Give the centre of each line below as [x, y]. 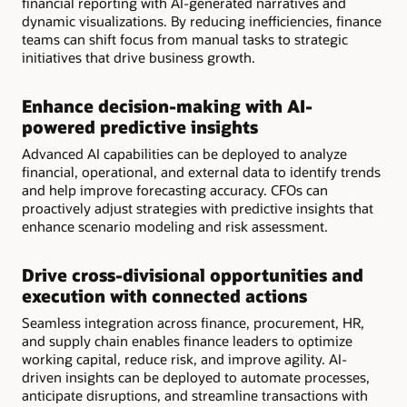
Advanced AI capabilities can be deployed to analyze [184, 153]
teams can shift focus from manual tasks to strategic [185, 39]
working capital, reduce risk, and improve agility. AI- [184, 358]
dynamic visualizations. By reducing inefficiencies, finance [202, 20]
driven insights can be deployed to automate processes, [196, 377]
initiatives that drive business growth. [139, 57]
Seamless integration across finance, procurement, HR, [193, 322]
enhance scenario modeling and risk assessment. [175, 226]
